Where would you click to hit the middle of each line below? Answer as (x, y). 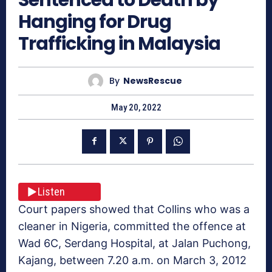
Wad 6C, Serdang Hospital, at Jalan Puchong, (134, 243)
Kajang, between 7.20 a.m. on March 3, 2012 (132, 260)
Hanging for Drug (95, 22)
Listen (51, 192)
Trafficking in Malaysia (119, 43)
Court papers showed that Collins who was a (134, 209)
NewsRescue (153, 81)
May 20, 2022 (136, 107)
